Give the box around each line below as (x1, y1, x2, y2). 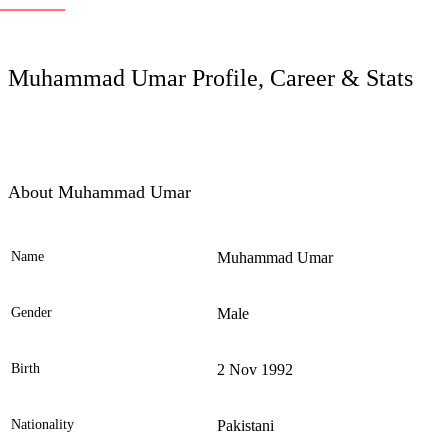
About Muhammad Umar (8, 182, 191, 203)
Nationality (11, 417, 74, 433)
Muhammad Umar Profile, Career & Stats (8, 65, 413, 92)
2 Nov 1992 (217, 361, 293, 379)
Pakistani (217, 417, 274, 435)
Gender (11, 305, 52, 321)
